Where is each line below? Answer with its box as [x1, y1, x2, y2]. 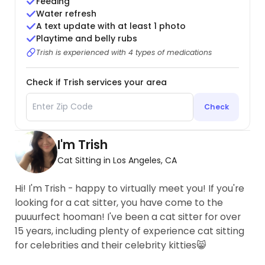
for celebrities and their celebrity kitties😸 [15, 238, 207, 252]
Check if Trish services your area [25, 76, 167, 88]
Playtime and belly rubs [36, 33, 138, 45]
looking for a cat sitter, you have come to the [15, 195, 224, 209]
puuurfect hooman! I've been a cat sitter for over [15, 209, 241, 224]
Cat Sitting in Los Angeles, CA [57, 154, 177, 166]
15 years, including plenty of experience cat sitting [15, 224, 245, 238]
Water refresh [36, 8, 97, 20]
